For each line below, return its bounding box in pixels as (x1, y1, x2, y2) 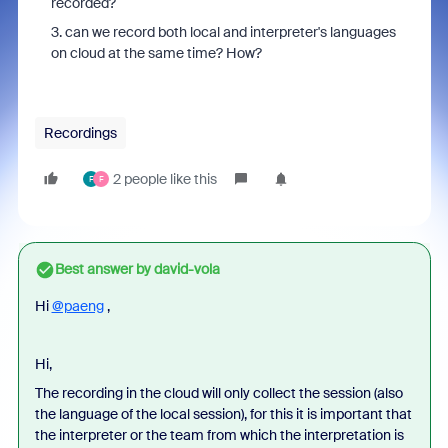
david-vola (150, 260, 220, 278)
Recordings (43, 124, 117, 142)
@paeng (51, 297, 104, 315)
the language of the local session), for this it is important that (34, 405, 412, 423)
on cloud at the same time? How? (50, 44, 262, 62)
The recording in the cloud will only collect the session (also (34, 384, 403, 402)
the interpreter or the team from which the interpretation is (34, 426, 404, 444)
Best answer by (54, 260, 151, 278)
